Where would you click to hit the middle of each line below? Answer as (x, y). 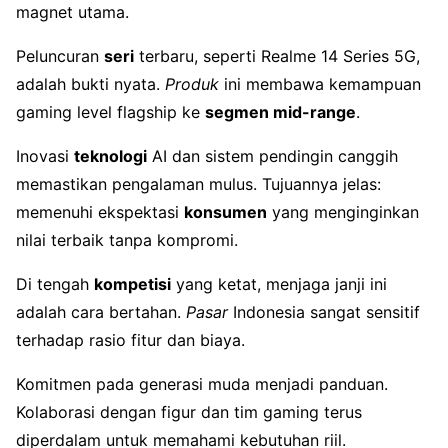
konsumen (225, 211)
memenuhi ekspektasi (100, 211)
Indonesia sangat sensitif (324, 311)
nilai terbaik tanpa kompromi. (127, 239)
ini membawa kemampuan (320, 83)
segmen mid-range (280, 111)
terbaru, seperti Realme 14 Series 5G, (277, 55)
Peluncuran (60, 55)
